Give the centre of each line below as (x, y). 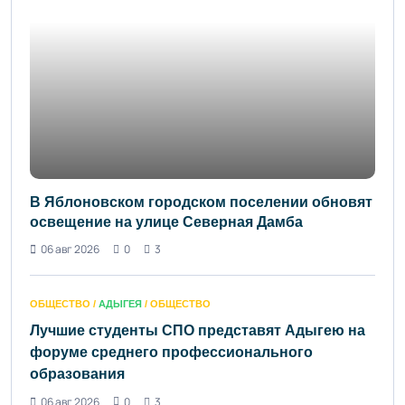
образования (77, 373)
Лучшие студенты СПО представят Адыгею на (198, 330)
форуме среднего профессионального (171, 352)
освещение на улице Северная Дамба (166, 221)
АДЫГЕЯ (120, 303)
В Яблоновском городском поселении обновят (201, 202)
